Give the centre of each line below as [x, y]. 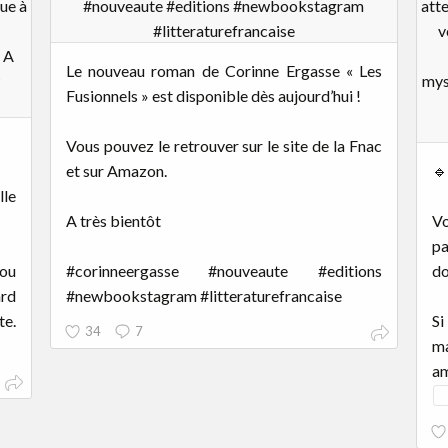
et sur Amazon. [116, 170]
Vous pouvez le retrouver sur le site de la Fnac [224, 145]
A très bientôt [113, 220]
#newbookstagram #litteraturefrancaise [203, 295]
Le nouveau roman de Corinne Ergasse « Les [224, 70]
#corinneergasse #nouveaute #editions [224, 270]
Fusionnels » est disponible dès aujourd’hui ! [213, 95]
